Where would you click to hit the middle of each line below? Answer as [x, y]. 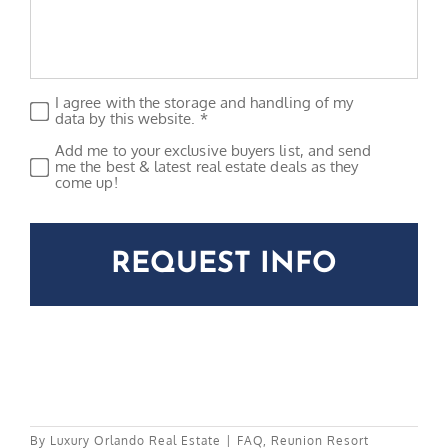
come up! [86, 182]
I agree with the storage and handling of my [204, 102]
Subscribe [71, 153]
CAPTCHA [70, 217]
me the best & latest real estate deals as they [206, 166]
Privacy [60, 105]
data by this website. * [131, 118]
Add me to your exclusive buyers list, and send [213, 150]
